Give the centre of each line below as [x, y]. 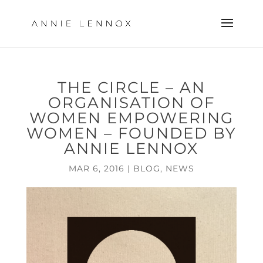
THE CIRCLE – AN [131, 87]
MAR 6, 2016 [96, 168]
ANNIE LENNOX [131, 149]
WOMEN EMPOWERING [131, 118]
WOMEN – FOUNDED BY [131, 133]
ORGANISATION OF [131, 103]
